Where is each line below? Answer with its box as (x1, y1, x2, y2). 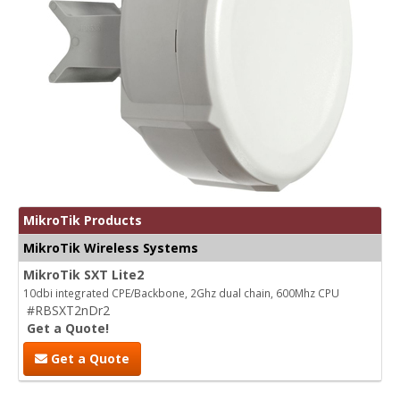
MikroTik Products (23, 211, 142, 229)
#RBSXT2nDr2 (27, 301, 110, 319)
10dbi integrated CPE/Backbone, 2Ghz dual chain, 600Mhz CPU (23, 285, 339, 300)
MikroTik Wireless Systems (23, 238, 198, 256)
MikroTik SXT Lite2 (23, 265, 144, 283)
